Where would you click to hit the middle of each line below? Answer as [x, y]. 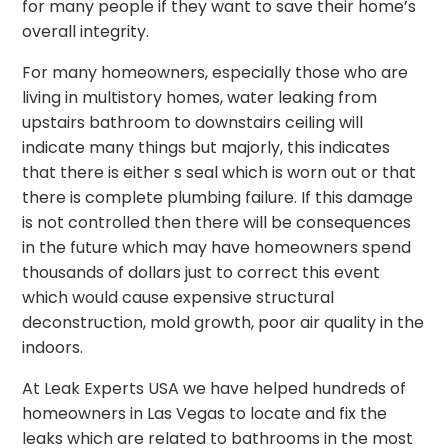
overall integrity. [86, 31]
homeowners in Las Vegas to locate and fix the [205, 413]
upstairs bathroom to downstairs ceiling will [193, 122]
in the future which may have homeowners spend [217, 247]
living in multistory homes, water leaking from [200, 97]
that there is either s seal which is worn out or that [219, 172]
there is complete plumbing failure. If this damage [218, 197]
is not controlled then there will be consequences [217, 222]
